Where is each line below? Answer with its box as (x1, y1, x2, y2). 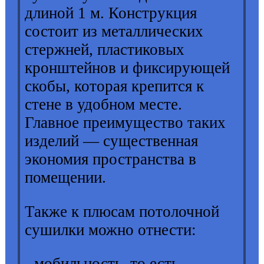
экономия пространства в (25, 150, 197, 168)
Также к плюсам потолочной (25, 202, 220, 220)
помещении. (25, 168, 107, 186)
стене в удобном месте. (25, 95, 183, 113)
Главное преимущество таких (25, 113, 226, 131)
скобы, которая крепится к (25, 77, 204, 95)
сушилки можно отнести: (25, 220, 197, 239)
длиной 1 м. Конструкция (25, 4, 197, 22)
